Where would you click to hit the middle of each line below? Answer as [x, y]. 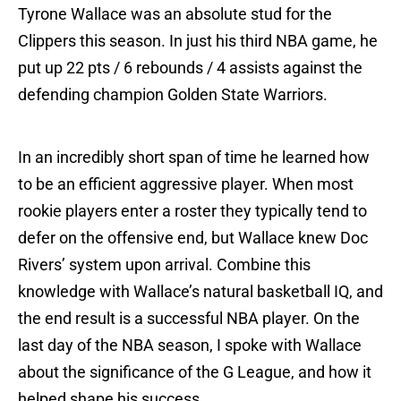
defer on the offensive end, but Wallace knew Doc [193, 238]
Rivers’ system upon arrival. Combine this [164, 265]
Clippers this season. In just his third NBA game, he [198, 41]
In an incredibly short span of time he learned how [194, 158]
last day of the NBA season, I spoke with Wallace [190, 346]
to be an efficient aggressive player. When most [186, 184]
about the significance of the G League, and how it [195, 372]
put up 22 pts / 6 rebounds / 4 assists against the [190, 68]
